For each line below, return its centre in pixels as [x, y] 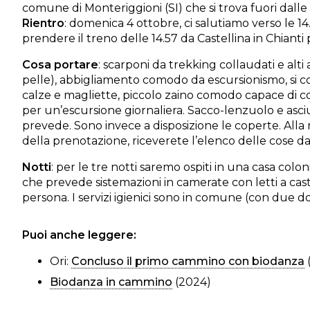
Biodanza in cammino [111, 282]
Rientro [43, 23]
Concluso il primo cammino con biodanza [188, 261]
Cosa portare [60, 65]
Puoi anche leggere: [79, 235]
